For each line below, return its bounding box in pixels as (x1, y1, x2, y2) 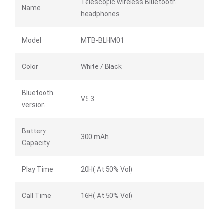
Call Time (22, 192, 51, 200)
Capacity (22, 139, 50, 147)
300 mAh (81, 133, 109, 141)
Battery (22, 127, 46, 135)
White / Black (81, 63, 122, 71)
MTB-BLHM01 (81, 36, 124, 44)
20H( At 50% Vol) (81, 165, 132, 174)
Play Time (22, 165, 53, 174)
